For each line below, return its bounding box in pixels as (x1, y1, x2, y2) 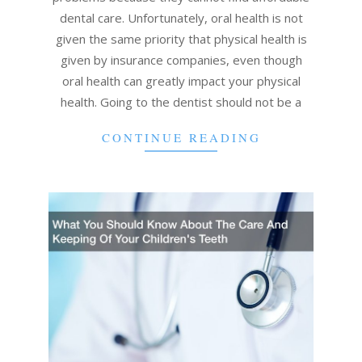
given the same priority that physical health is (55, 31, 307, 48)
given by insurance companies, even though (60, 52, 302, 69)
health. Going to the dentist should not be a (61, 94, 301, 111)
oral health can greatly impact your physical (61, 73, 301, 90)
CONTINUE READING (101, 129, 261, 146)
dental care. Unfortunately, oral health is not (59, 10, 303, 27)
